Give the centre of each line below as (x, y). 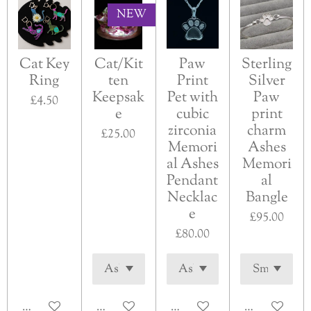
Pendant (193, 181)
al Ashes (192, 164)
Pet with (192, 98)
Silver (267, 81)
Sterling (267, 64)
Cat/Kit (118, 64)
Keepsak (119, 98)
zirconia (193, 131)
